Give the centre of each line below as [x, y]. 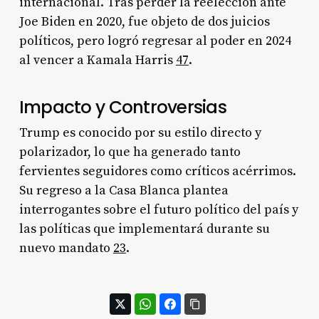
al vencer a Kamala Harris [97, 60]
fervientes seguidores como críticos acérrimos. [157, 171]
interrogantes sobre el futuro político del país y [158, 209]
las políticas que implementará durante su [144, 229]
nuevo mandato [66, 248]
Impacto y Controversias [122, 107]
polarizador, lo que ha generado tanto [130, 152]
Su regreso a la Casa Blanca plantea [124, 190]
